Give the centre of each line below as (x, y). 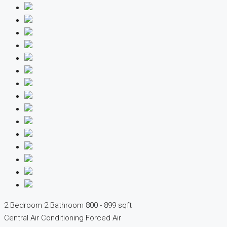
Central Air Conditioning (44, 218)
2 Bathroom (64, 205)
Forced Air (103, 218)
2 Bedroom (23, 205)
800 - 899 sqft (109, 205)
